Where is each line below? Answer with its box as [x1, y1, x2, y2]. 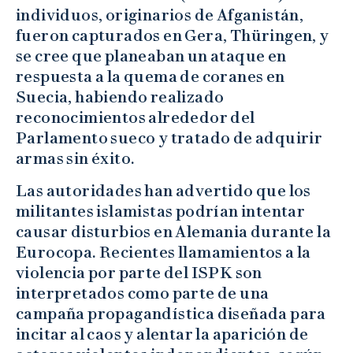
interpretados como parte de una [16, 284, 269, 303]
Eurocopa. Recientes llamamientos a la [16, 243, 311, 262]
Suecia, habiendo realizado [16, 87, 225, 107]
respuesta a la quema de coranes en [16, 67, 285, 87]
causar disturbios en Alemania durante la [16, 222, 331, 242]
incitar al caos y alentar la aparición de [16, 325, 309, 344]
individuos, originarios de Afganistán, [16, 6, 304, 25]
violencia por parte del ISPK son [16, 263, 262, 283]
